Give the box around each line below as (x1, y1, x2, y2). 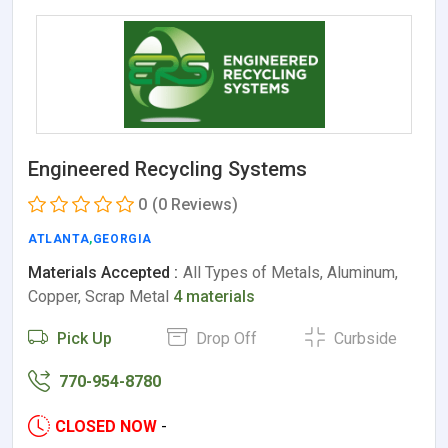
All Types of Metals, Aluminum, (183, 263, 398, 283)
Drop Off (191, 329, 257, 349)
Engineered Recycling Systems (28, 157, 307, 182)
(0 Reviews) (152, 195, 238, 215)
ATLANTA (28, 232, 90, 247)
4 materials (173, 287, 255, 307)
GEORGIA (92, 232, 153, 247)
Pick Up (53, 329, 112, 349)
